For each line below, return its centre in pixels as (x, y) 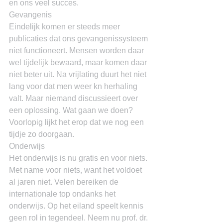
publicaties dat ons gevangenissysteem (79, 39)
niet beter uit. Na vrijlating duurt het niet (79, 74)
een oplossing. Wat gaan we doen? (72, 110)
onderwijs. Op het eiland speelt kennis (77, 206)
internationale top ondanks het (63, 194)
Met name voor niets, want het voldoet (76, 170)
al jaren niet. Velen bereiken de (65, 182)
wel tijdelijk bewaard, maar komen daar (79, 62)
